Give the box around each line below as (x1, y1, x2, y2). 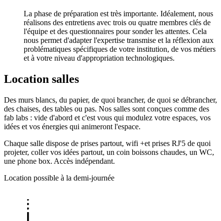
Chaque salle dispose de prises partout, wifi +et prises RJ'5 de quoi (4, 139, 211, 148)
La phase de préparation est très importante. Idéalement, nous (24, 9, 213, 18)
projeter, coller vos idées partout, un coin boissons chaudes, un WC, (4, 148, 214, 157)
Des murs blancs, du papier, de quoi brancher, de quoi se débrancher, (4, 96, 217, 105)
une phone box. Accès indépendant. (4, 157, 115, 166)
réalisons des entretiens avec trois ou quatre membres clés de (24, 18, 211, 27)
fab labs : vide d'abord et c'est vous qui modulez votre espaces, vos (4, 113, 211, 122)
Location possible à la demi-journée (4, 174, 114, 183)
